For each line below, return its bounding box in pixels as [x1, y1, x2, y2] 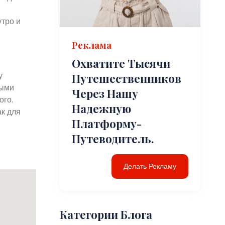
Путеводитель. [72, 131, 154, 147]
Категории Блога [60, 207, 153, 222]
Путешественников [72, 71, 182, 86]
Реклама [72, 39, 112, 52]
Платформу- [72, 116, 142, 132]
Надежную [72, 101, 132, 117]
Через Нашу [72, 86, 139, 101]
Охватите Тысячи [72, 56, 171, 71]
